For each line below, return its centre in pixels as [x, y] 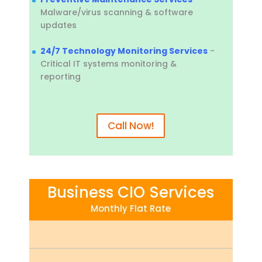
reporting [134, 76]
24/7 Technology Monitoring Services [124, 51]
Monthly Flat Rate [131, 209]
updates [58, 25]
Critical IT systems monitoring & [108, 63]
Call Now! [131, 125]
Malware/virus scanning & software [116, 12]
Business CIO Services [131, 193]
